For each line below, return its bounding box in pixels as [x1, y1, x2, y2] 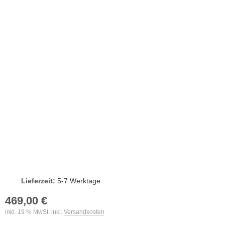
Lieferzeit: [21, 177, 55, 185]
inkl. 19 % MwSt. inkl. [5, 208, 64, 216]
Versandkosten [64, 208, 104, 216]
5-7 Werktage [57, 177, 100, 185]
